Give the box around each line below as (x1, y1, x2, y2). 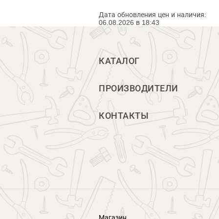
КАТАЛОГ (99, 56, 140, 66)
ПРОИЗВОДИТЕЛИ (99, 84, 178, 93)
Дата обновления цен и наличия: (99, 11, 206, 19)
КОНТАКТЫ (99, 111, 149, 121)
